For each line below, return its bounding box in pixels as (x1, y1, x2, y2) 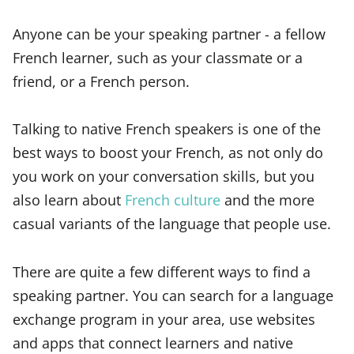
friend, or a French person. (13, 70, 190, 91)
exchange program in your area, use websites (13, 308, 315, 329)
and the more (220, 190, 314, 210)
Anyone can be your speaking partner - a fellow (13, 23, 326, 43)
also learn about (13, 190, 125, 210)
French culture (125, 190, 220, 210)
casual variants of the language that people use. (13, 213, 331, 234)
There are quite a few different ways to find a (13, 261, 311, 281)
